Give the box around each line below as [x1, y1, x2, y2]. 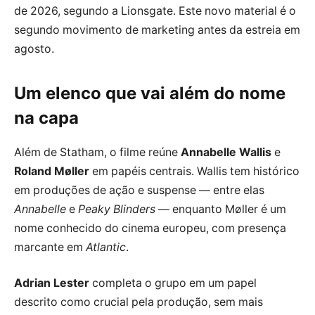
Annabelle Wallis [181, 145, 271, 159]
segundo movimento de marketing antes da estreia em [14, 22, 300, 37]
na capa [14, 107, 79, 128]
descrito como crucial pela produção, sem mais [14, 295, 263, 309]
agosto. [14, 41, 54, 56]
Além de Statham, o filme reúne [14, 145, 181, 159]
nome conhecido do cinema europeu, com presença [14, 221, 286, 235]
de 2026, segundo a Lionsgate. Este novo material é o [14, 4, 296, 18]
